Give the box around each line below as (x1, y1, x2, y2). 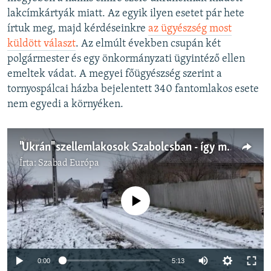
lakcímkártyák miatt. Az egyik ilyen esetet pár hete (7, 8, 244, 20)
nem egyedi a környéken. (7, 99, 123, 111)
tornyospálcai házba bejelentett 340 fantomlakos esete (7, 83, 259, 96)
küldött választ (7, 38, 76, 50)
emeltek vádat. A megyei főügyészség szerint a (7, 68, 222, 80)
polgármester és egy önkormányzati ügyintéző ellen (7, 53, 245, 65)
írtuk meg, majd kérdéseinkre (7, 23, 148, 35)
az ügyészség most (148, 23, 232, 35)
